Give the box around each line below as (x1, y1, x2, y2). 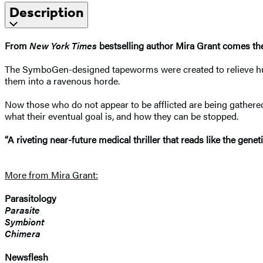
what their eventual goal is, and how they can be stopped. (5, 109, 238, 123)
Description (9, 4, 83, 21)
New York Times (29, 38, 97, 52)
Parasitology (5, 191, 56, 205)
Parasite (5, 203, 40, 217)
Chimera (5, 226, 41, 240)
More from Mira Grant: (5, 167, 98, 181)
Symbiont (5, 214, 44, 228)
